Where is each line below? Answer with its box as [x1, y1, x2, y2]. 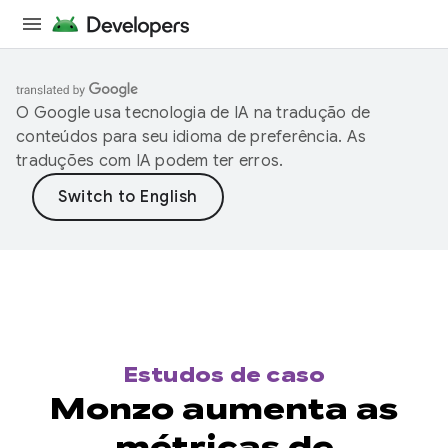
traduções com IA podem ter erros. [16, 151, 284, 171]
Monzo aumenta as [50, 390, 398, 428]
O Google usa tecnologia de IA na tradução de [16, 103, 370, 123]
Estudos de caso [122, 363, 326, 388]
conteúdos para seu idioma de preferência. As [16, 127, 366, 147]
